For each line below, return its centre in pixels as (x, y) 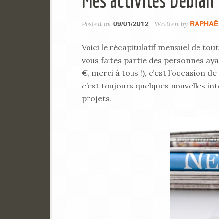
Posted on (98, 24)
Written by (171, 24)
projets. (97, 98)
